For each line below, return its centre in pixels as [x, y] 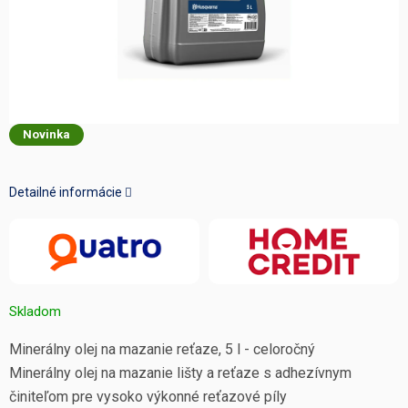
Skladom [35, 311]
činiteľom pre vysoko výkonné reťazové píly [148, 396]
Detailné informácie [66, 192]
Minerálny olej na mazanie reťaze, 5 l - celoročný [162, 349]
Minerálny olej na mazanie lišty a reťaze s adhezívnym [180, 372]
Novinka [46, 135]
